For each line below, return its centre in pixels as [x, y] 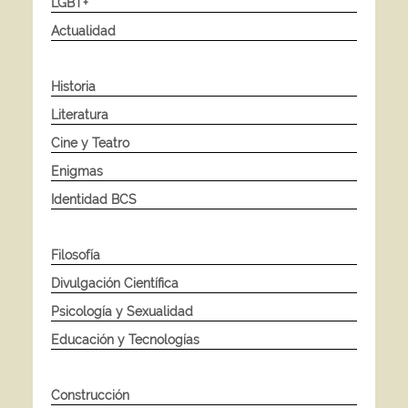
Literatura [79, 114]
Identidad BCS [93, 199]
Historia [73, 86]
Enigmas [76, 171]
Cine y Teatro [90, 143]
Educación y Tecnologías [125, 339]
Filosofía [75, 255]
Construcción [90, 395]
